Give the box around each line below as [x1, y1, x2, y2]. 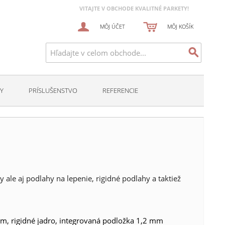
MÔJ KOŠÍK [167, 23, 193, 30]
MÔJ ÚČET [100, 23, 126, 30]
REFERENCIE [102, 86, 138, 95]
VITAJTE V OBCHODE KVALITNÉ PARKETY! [79, 5, 189, 12]
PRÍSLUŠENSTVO [29, 86, 77, 95]
